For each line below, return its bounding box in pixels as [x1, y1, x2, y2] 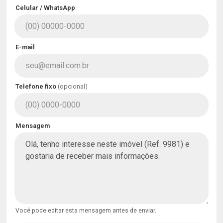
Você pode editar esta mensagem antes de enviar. [15, 207, 156, 214]
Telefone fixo [15, 83, 58, 90]
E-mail [15, 43, 35, 51]
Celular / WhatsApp [15, 4, 75, 11]
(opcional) [58, 83, 88, 90]
